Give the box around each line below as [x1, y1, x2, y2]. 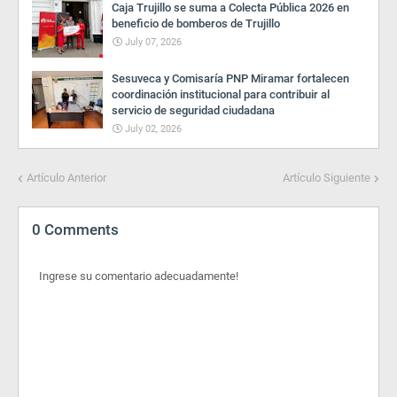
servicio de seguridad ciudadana [112, 104, 275, 117]
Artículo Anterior [27, 171, 106, 184]
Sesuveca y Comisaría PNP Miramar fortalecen [112, 72, 349, 85]
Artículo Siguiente [283, 171, 370, 184]
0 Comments [32, 221, 119, 238]
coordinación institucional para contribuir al [112, 88, 330, 101]
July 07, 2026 [125, 36, 182, 48]
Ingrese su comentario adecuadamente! [39, 269, 238, 283]
